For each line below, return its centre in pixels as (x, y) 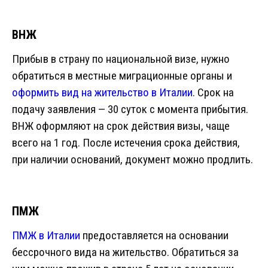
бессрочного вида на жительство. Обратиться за (125, 252)
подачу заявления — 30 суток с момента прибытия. (130, 109)
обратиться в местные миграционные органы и (122, 76)
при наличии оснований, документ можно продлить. (133, 160)
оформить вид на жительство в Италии (102, 93)
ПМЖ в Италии (46, 236)
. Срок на (213, 93)
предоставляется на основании (154, 236)
